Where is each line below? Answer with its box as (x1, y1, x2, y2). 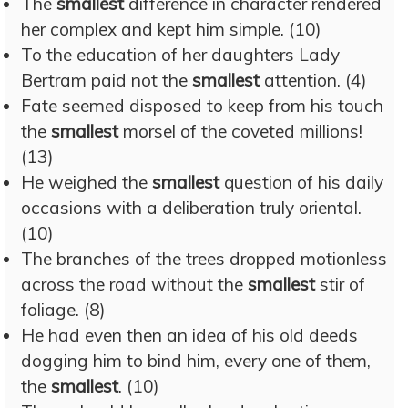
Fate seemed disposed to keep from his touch (21, 95, 383, 117)
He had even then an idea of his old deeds (21, 324, 358, 346)
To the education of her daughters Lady (21, 44, 340, 66)
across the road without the (21, 273, 248, 295)
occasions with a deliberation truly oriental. (21, 197, 362, 219)
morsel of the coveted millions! (118, 120, 362, 142)
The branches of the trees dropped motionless (21, 248, 387, 270)
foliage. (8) (21, 299, 106, 321)
